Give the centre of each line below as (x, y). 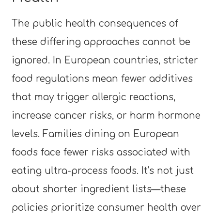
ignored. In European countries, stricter (105, 60)
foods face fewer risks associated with (101, 152)
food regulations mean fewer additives (102, 78)
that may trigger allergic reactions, (93, 97)
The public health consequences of (95, 23)
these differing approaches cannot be (101, 42)
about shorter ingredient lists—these (99, 189)
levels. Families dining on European (95, 134)
